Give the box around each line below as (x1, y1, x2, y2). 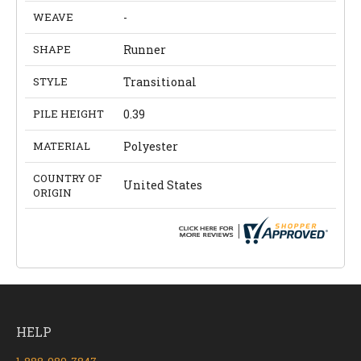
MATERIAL (33, 139, 90, 154)
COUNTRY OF (33, 171, 102, 186)
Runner (123, 42, 166, 58)
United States (123, 177, 202, 193)
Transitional (123, 74, 197, 90)
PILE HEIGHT (33, 106, 104, 122)
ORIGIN (33, 185, 72, 201)
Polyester (123, 139, 178, 155)
